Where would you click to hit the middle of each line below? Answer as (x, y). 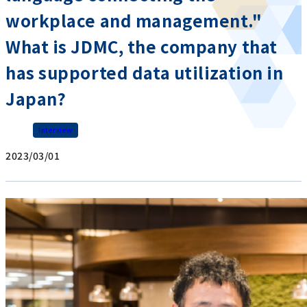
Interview (56, 130)
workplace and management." (134, 20)
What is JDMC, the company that (142, 46)
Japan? (36, 98)
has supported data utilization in (145, 72)
